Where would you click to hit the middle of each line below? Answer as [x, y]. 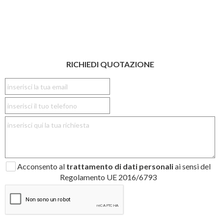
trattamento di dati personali [120, 166]
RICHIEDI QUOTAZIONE [110, 64]
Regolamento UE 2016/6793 [108, 177]
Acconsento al [42, 166]
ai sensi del [192, 166]
